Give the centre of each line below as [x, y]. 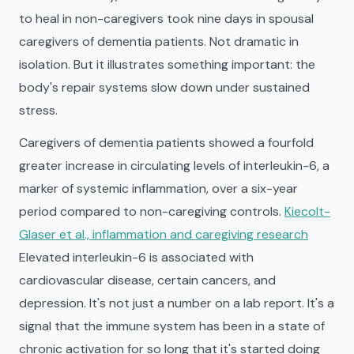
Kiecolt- [307, 211]
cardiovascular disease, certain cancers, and [147, 280]
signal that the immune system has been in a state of [172, 326]
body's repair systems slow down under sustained [164, 87]
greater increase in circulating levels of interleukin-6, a [174, 166]
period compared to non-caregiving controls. [152, 211]
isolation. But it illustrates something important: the [167, 64]
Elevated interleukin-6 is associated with [136, 257]
